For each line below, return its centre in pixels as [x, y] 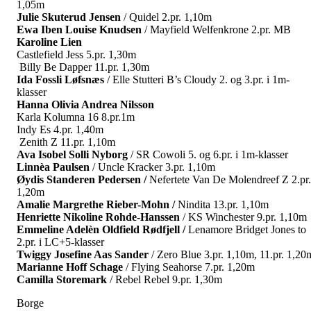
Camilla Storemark [62, 279]
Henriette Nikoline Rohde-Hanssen [98, 217]
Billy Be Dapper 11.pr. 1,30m [83, 67]
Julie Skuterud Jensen [69, 17]
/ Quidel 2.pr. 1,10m [166, 17]
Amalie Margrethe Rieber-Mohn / [97, 204]
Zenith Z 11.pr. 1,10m [66, 142]
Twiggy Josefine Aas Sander [83, 254]
